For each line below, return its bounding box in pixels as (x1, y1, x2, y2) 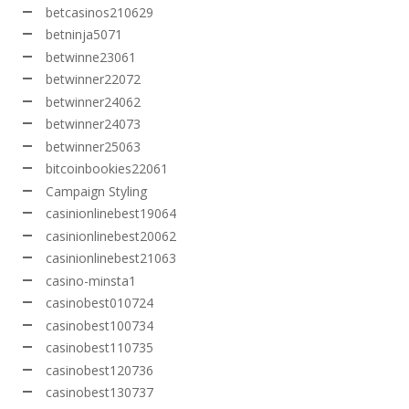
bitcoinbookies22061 (46, 160, 168, 178)
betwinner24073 (46, 115, 141, 133)
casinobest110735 (46, 339, 153, 357)
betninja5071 (46, 26, 122, 44)
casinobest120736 (46, 361, 153, 379)
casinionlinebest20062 (46, 226, 176, 245)
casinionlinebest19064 (46, 204, 176, 223)
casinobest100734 (46, 316, 153, 334)
